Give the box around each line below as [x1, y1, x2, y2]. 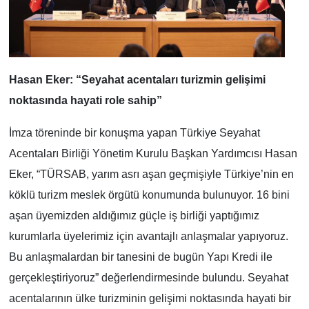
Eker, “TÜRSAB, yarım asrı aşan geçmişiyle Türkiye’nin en [8, 168, 294, 180]
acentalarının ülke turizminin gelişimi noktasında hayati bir [8, 292, 291, 304]
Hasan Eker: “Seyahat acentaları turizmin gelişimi [8, 73, 266, 86]
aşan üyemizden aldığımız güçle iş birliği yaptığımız [8, 209, 259, 221]
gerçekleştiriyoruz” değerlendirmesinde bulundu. [8, 271, 248, 283]
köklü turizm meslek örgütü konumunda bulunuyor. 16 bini [8, 188, 290, 201]
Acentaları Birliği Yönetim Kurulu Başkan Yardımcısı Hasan [8, 147, 297, 159]
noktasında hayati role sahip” [8, 94, 162, 106]
